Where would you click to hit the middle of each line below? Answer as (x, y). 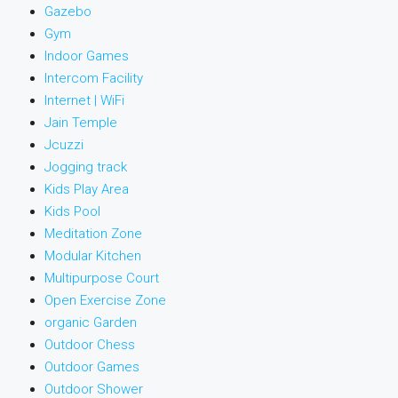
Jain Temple (81, 123)
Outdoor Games (92, 367)
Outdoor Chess (90, 345)
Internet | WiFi (84, 100)
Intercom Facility (94, 78)
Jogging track (86, 167)
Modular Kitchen (93, 256)
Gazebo (68, 12)
